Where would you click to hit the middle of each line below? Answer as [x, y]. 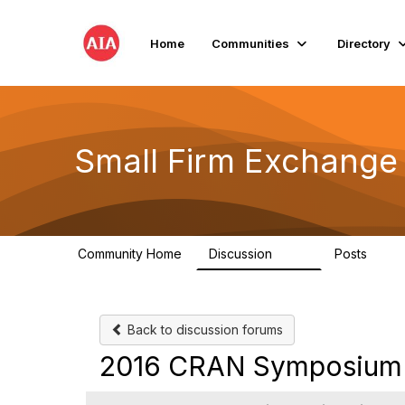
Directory [364, 43]
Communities [251, 43]
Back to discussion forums [203, 330]
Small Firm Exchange [236, 160]
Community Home [130, 254]
